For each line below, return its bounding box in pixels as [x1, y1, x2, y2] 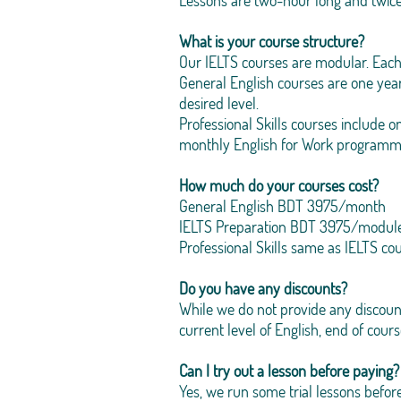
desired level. [179, 93, 259, 113]
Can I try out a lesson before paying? [179, 361, 399, 380]
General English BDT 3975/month [179, 196, 386, 216]
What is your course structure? [179, 31, 364, 51]
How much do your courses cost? [179, 175, 379, 195]
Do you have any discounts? [179, 278, 347, 298]
